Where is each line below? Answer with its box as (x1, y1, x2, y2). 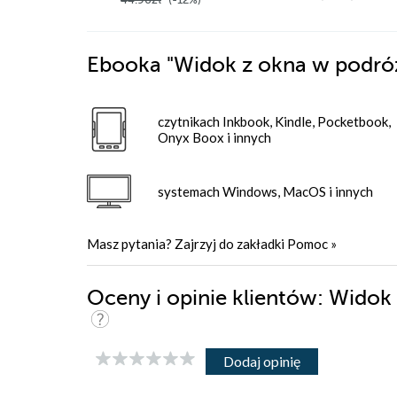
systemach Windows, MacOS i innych (158, 183, 373, 199)
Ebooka (87, 52, 161, 77)
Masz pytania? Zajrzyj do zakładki (87, 235, 287, 252)
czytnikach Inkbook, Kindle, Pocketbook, (158, 113, 391, 129)
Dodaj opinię (223, 352, 300, 370)
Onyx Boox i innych (158, 128, 271, 145)
